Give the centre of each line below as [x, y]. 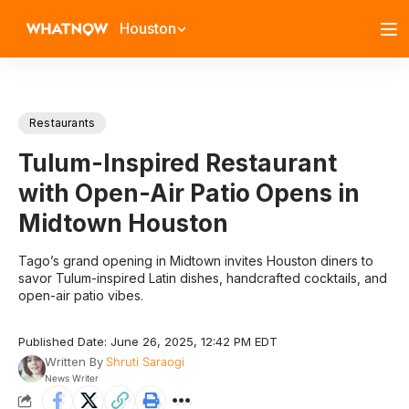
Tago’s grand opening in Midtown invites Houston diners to [196, 261]
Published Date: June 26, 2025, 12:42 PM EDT [148, 341]
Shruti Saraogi [145, 362]
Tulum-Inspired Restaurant [178, 163]
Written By [73, 362]
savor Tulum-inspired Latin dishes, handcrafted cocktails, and [203, 278]
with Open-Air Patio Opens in [189, 193]
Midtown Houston [123, 223]
